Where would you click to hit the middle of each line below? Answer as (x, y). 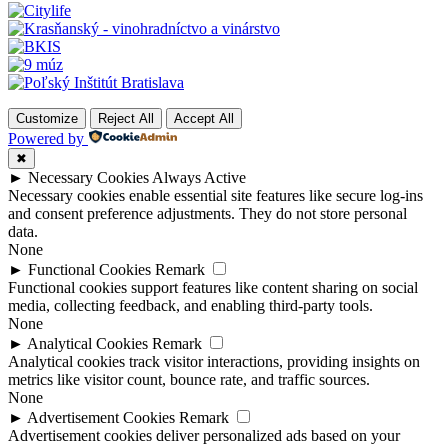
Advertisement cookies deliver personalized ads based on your (204, 436)
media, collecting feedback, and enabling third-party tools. (190, 306)
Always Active (199, 178)
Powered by (46, 139)
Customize (47, 119)
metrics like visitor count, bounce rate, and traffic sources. (189, 380)
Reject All (126, 119)
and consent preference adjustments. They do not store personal (207, 214)
